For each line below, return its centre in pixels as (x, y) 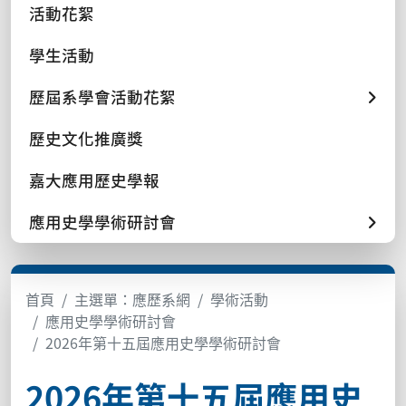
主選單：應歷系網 (132, 299)
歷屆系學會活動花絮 (102, 97)
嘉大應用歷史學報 (94, 180)
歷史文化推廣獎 (86, 138)
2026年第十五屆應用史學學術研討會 (163, 343)
